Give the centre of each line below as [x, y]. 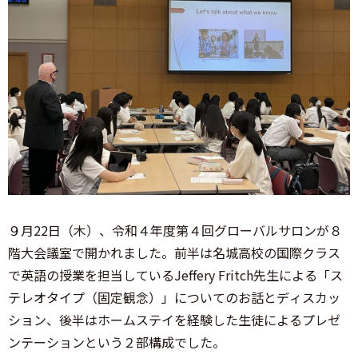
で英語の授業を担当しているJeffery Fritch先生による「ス [175, 274]
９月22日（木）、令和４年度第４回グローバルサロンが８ [175, 230]
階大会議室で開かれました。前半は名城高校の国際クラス [174, 252]
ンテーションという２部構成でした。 [117, 342]
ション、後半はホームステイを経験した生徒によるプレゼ [174, 319]
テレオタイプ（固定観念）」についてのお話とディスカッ [174, 297]
